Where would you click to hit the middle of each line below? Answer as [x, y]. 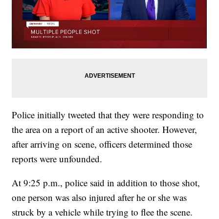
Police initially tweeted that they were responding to [108, 114]
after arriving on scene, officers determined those [102, 144]
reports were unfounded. [57, 158]
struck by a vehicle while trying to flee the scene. [102, 212]
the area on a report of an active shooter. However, [105, 129]
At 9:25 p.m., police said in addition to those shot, [106, 182]
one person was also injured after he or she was [99, 197]
